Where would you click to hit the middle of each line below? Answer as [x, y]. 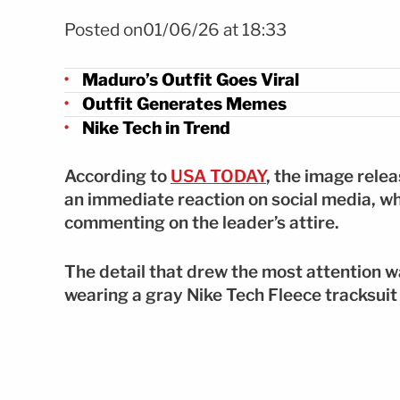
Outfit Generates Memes [184, 104]
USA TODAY [218, 176]
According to [117, 176]
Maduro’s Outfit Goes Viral [191, 79]
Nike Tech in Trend [156, 128]
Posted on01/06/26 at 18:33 [175, 30]
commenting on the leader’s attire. [202, 223]
